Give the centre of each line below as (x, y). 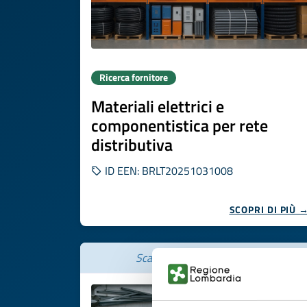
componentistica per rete (180, 125)
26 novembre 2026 (219, 258)
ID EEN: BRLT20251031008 (168, 171)
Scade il (155, 258)
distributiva (132, 145)
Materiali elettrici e (158, 106)
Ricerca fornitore (134, 77)
